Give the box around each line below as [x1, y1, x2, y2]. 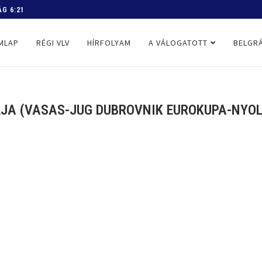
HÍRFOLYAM [87, 37, 131, 48]
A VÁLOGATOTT [149, 37, 208, 48]
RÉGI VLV [36, 37, 70, 48]
